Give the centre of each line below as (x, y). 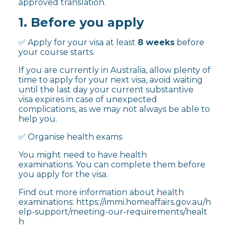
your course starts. (56, 52)
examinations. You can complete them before (112, 164)
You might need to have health (83, 155)
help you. (38, 119)
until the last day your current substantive (106, 89)
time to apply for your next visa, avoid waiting (111, 80)
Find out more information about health (101, 192)
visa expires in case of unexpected (88, 99)
